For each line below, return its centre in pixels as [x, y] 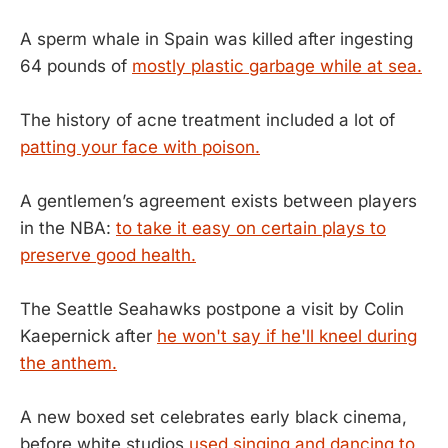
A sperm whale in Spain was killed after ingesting [216, 38]
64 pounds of [76, 65]
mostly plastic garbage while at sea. [277, 65]
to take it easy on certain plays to [251, 228]
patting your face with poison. [140, 146]
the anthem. [68, 363]
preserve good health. [108, 255]
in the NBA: [68, 228]
